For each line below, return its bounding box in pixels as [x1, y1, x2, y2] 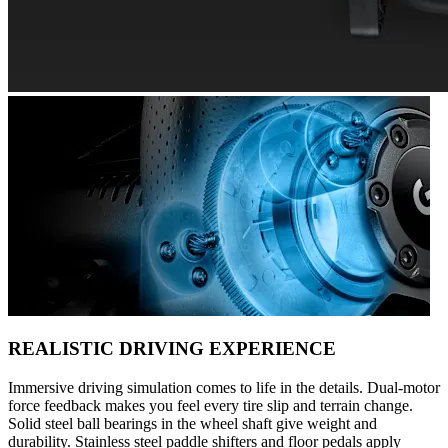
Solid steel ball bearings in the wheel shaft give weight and [8, 415, 377, 433]
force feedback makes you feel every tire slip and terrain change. [8, 397, 413, 415]
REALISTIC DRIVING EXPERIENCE [8, 338, 336, 360]
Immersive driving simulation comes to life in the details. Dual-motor [8, 379, 440, 397]
